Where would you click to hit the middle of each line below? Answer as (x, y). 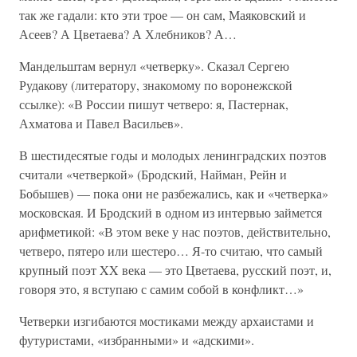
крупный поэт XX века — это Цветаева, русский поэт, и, (175, 270)
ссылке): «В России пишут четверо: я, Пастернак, (154, 104)
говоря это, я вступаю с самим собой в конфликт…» (161, 289)
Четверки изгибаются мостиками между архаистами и (167, 321)
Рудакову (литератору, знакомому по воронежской (156, 85)
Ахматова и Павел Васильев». (101, 123)
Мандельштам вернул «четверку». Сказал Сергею (154, 66)
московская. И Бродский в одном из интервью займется (171, 212)
